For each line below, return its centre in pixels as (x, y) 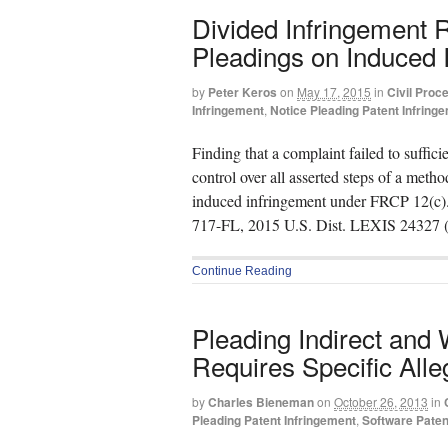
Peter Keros (242, 92)
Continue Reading (242, 271)
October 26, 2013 (381, 401)
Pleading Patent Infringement (274, 419)
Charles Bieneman (261, 401)
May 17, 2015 (334, 92)
